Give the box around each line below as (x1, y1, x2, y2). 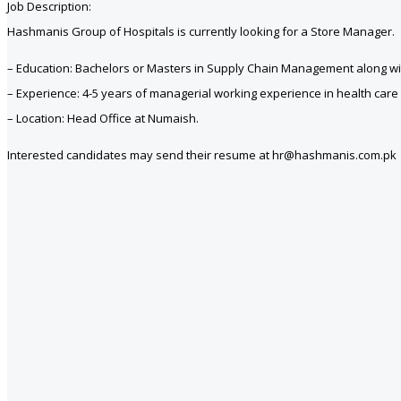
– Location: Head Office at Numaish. (7, 109, 199, 126)
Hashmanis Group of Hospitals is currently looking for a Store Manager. (7, 22, 395, 39)
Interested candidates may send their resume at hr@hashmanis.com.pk (7, 146, 397, 163)
